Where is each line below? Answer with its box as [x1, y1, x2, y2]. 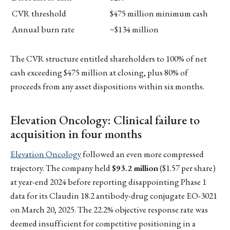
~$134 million [110, 23, 159, 35]
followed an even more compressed [81, 148, 204, 160]
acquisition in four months [10, 125, 142, 142]
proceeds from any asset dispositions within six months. [10, 80, 204, 92]
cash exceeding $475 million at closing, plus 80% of [10, 66, 188, 78]
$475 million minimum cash [110, 7, 208, 19]
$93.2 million [112, 162, 158, 174]
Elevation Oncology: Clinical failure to [10, 111, 200, 128]
